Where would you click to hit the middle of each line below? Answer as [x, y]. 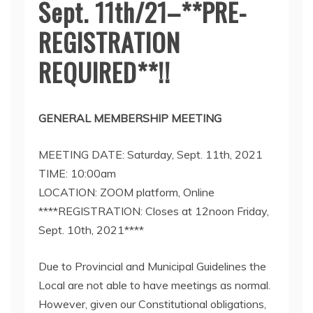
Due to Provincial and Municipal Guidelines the [152, 266]
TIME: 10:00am [77, 173]
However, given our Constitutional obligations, [152, 304]
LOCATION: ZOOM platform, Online [126, 192]
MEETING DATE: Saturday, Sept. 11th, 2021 [151, 154]
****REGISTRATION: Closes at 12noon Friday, [154, 211]
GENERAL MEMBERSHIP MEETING [130, 118]
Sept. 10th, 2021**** [91, 230]
